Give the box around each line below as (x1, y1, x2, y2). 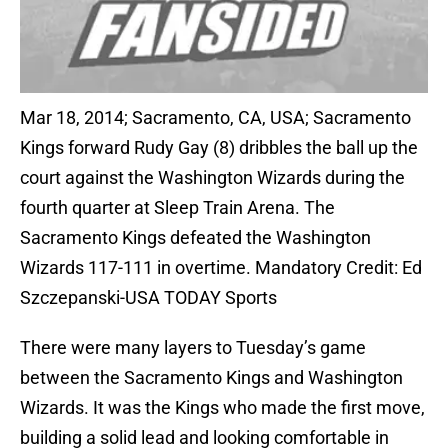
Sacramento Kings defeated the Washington (20, 227, 371, 249)
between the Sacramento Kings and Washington (20, 367, 403, 389)
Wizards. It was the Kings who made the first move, (20, 397, 425, 419)
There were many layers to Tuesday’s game (20, 337, 366, 359)
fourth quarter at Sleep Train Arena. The (20, 197, 335, 219)
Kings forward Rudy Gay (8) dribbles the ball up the (20, 137, 418, 159)
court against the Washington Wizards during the (20, 167, 405, 189)
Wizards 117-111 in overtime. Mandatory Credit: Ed (20, 257, 422, 279)
